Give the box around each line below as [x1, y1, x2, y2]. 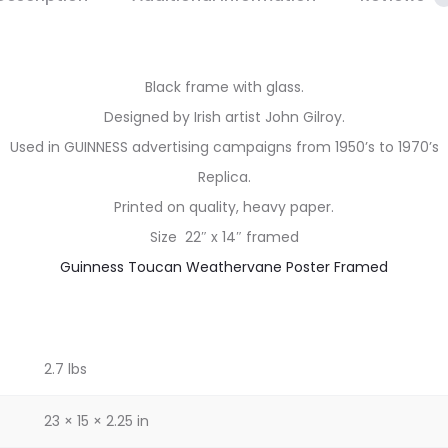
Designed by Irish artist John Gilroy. [103, 107, 345, 127]
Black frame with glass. [144, 77, 304, 97]
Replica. [197, 167, 251, 187]
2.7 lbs [44, 359, 87, 379]
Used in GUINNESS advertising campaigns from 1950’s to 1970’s [9, 137, 439, 157]
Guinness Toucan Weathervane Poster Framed [60, 257, 388, 277]
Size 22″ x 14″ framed [149, 227, 299, 247]
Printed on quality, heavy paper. [114, 197, 334, 217]
